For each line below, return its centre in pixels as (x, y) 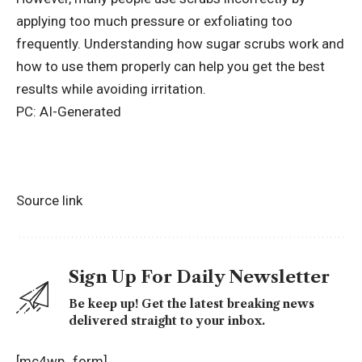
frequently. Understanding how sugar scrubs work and (180, 44)
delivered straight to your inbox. (167, 320)
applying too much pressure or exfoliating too (154, 21)
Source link (49, 200)
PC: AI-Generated (69, 112)
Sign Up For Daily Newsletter (199, 276)
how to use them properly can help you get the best (170, 67)
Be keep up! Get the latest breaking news (192, 303)
